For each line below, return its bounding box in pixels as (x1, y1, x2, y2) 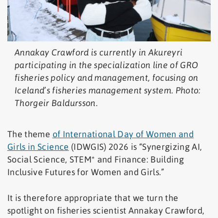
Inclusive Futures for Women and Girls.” (7, 167, 164, 178)
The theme (7, 129, 53, 140)
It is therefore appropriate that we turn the (7, 193, 179, 203)
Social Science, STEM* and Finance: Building (7, 154, 184, 165)
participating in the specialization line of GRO (15, 60, 199, 71)
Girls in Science (7, 142, 69, 152)
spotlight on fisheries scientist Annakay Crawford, (7, 205, 205, 216)
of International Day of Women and (52, 129, 194, 140)
